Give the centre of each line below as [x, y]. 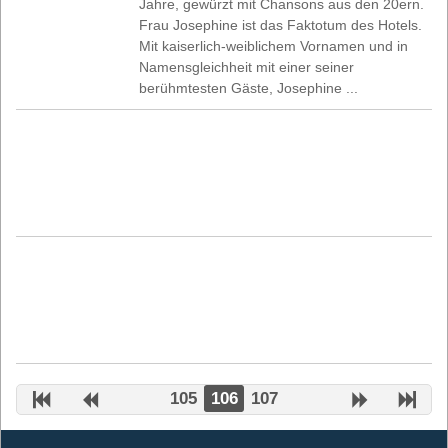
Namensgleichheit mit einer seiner [247, 66]
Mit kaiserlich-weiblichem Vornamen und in [274, 45]
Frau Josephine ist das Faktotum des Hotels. [281, 24]
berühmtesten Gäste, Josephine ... [249, 87]
